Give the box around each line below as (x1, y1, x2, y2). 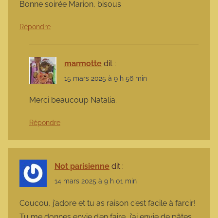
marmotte (64, 58, 102, 68)
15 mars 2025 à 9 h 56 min (64, 74, 147, 82)
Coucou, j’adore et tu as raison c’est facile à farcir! (19, 198, 196, 208)
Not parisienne (54, 162, 109, 171)
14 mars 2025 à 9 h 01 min (54, 177, 137, 185)
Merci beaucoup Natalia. (29, 95, 117, 105)
